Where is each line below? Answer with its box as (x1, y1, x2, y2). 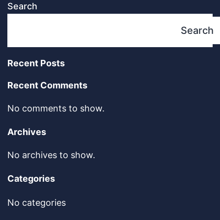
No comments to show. (7, 103, 105, 113)
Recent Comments (7, 80, 87, 90)
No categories (7, 197, 66, 208)
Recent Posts (7, 57, 65, 68)
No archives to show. (7, 149, 95, 160)
